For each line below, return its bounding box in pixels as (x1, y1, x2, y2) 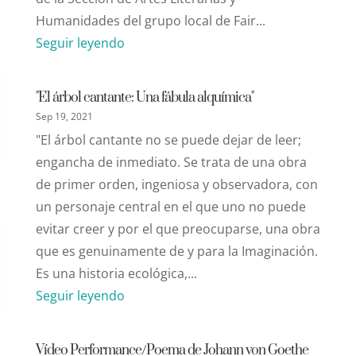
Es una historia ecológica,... (35, 264, 197, 282)
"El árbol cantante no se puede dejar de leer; (35, 130, 301, 149)
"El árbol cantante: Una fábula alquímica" (35, 88, 253, 106)
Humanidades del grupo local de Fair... (35, 11, 265, 29)
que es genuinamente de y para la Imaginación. (35, 242, 318, 260)
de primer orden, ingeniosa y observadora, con (35, 175, 318, 193)
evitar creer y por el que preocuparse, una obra (35, 219, 320, 238)
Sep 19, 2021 (35, 109, 93, 123)
